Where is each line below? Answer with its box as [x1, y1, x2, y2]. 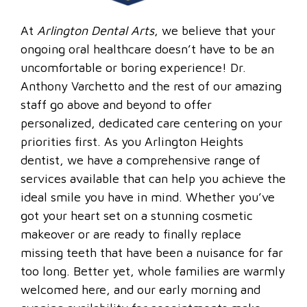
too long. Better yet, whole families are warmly [21, 263, 285, 278]
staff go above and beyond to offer [21, 97, 212, 112]
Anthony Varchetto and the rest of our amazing [21, 78, 282, 93]
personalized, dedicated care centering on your [21, 115, 282, 130]
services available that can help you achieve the [21, 171, 286, 186]
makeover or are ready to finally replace [21, 226, 241, 241]
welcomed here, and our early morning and [21, 282, 260, 297]
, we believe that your [154, 23, 275, 38]
